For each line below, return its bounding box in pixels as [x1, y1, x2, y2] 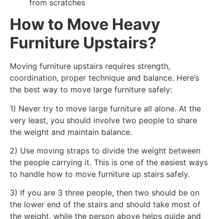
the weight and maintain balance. [10, 127, 132, 137]
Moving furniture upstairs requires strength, [10, 61, 170, 71]
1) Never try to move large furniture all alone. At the [10, 103, 201, 113]
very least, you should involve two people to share [10, 115, 197, 125]
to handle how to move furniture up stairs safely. [10, 169, 190, 179]
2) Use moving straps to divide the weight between [10, 145, 200, 155]
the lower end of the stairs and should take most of [10, 199, 200, 210]
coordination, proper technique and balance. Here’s [10, 73, 199, 83]
